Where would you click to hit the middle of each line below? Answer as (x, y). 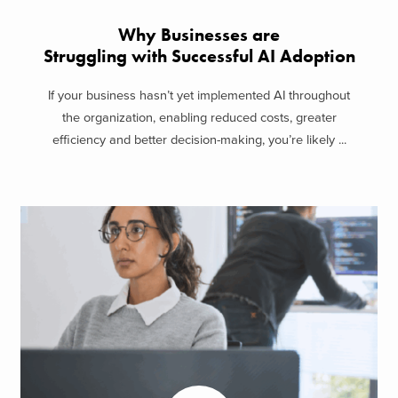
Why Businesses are (199, 35)
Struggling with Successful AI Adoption (199, 56)
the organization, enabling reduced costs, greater (199, 118)
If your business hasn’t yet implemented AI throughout (199, 96)
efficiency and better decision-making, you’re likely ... (199, 140)
